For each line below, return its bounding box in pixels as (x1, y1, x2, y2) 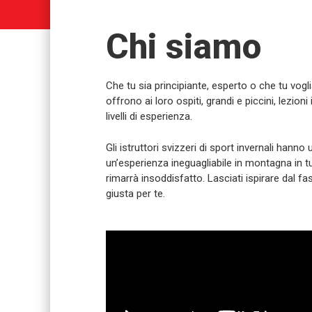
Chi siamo (106, 26, 261, 67)
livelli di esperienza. (106, 110, 192, 123)
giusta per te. (106, 187, 165, 200)
